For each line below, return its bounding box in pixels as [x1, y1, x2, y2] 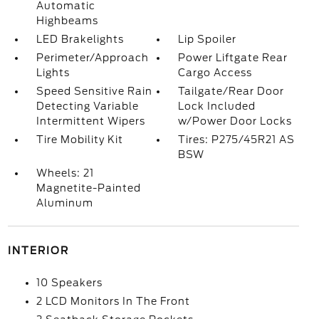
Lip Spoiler [178, 33, 237, 45]
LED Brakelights [36, 33, 124, 45]
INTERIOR [7, 245, 69, 256]
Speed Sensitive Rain [36, 85, 152, 97]
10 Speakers [36, 277, 103, 288]
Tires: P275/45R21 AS [178, 134, 296, 145]
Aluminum [36, 197, 93, 209]
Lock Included [178, 100, 256, 112]
